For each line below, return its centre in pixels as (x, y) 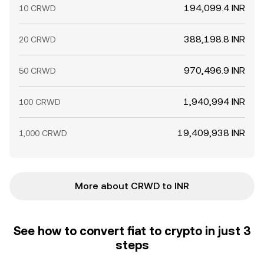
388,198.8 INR (214, 39)
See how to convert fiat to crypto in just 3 (132, 231)
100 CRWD (40, 102)
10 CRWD (37, 8)
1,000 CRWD (43, 133)
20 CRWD (37, 39)
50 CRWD (37, 71)
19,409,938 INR (211, 133)
